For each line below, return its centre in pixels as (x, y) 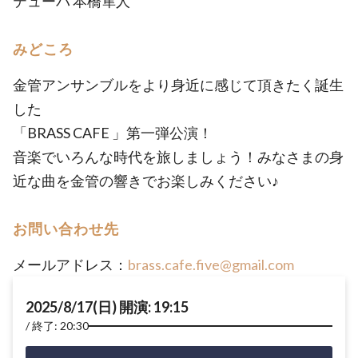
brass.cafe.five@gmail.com (211, 265)
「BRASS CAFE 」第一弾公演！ (113, 133)
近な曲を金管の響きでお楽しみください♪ (146, 181)
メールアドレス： (70, 265)
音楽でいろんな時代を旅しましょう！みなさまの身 (178, 157)
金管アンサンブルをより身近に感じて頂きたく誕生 (178, 85)
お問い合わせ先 (66, 229)
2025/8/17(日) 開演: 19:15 (107, 307)
